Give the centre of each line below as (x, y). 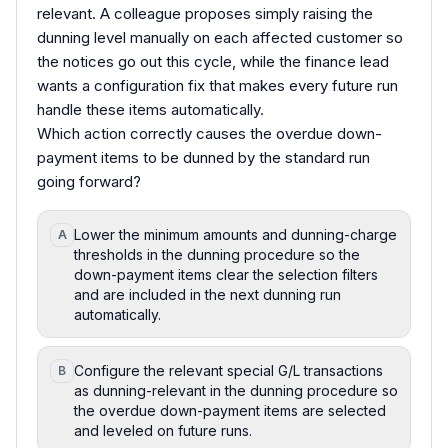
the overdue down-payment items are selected (230, 410)
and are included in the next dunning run (207, 294)
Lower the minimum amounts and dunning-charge (235, 234)
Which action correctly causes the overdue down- (209, 133)
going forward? (89, 181)
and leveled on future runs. (163, 430)
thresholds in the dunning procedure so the (217, 254)
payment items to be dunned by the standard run (203, 157)
